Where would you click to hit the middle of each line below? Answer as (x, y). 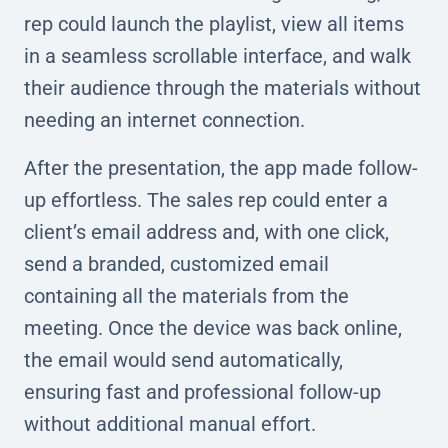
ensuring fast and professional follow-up (202, 391)
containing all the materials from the (186, 295)
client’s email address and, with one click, (206, 231)
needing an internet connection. (164, 119)
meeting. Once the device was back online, (213, 327)
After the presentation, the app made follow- (221, 167)
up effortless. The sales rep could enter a (206, 199)
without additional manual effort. (170, 423)
